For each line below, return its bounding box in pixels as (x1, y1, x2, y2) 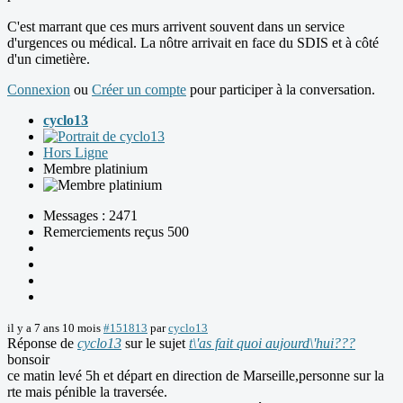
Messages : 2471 (43, 208, 138, 224)
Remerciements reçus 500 (43, 224, 189, 240)
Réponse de (7, 336, 77, 352)
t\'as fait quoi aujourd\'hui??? (189, 336, 355, 352)
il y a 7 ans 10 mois (7, 321, 101, 336)
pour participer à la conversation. (186, 82, 375, 98)
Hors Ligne (43, 145, 108, 161)
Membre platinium (43, 161, 148, 177)
